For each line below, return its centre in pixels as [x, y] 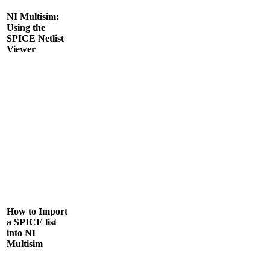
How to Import [37, 211]
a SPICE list [32, 222]
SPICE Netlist [35, 38]
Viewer [21, 49]
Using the [26, 27]
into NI [21, 233]
